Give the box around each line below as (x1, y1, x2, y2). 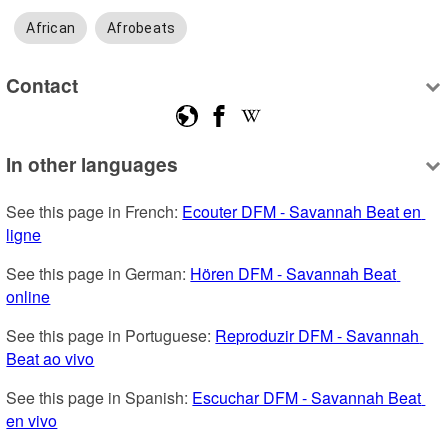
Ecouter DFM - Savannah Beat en (182, 200, 422, 224)
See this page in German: (6, 262, 191, 286)
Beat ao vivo (6, 347, 95, 371)
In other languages (6, 150, 179, 179)
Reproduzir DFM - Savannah (215, 324, 420, 348)
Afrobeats (107, 20, 176, 37)
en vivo (6, 409, 58, 433)
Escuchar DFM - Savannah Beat (192, 386, 422, 410)
